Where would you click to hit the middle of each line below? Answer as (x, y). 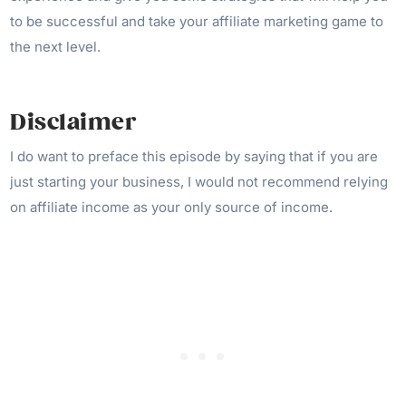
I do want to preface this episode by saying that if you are (194, 156)
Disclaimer (73, 122)
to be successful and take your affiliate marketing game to (197, 21)
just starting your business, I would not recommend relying (199, 181)
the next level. (56, 46)
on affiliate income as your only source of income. (172, 207)
